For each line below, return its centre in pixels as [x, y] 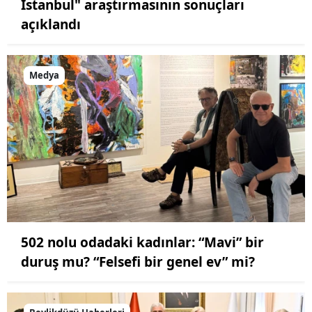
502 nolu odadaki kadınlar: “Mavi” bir [142, 243]
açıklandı [51, 24]
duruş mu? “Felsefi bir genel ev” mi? [138, 262]
